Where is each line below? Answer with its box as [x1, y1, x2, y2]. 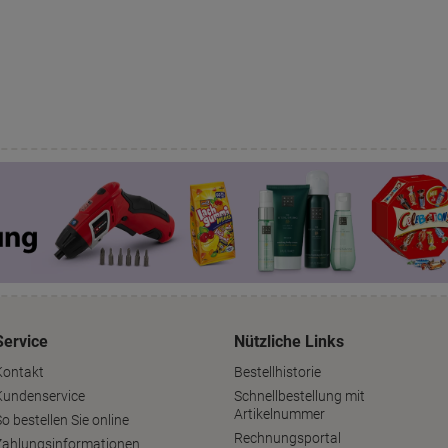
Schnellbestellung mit [234, 388, 365, 405]
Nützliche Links [234, 332, 344, 352]
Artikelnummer [234, 406, 325, 423]
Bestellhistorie [234, 364, 321, 381]
